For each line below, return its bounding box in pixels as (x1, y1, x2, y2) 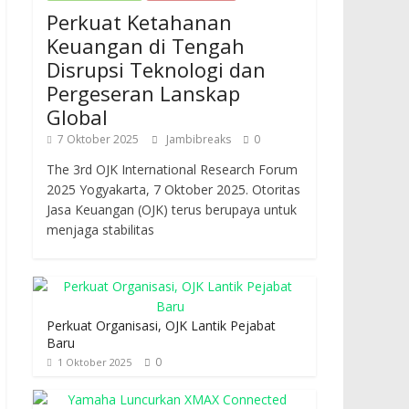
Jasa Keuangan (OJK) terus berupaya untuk (47, 201, 297, 218)
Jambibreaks (166, 131, 234, 147)
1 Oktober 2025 (58, 355, 131, 369)
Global (47, 103, 108, 131)
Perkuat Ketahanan (47, 8, 232, 36)
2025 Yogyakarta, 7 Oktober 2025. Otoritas (47, 181, 300, 198)
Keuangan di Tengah (47, 32, 245, 59)
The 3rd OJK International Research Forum (47, 161, 298, 178)
